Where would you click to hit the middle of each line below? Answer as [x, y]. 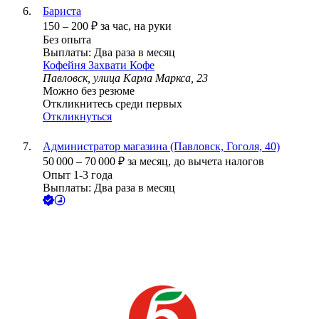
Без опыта [67, 40]
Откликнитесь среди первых [113, 104]
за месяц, [151, 162]
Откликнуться [77, 117]
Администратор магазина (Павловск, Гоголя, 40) [161, 147]
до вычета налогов [219, 162]
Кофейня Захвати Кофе [99, 66]
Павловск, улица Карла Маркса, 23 [125, 78]
